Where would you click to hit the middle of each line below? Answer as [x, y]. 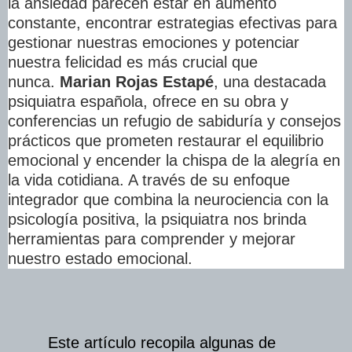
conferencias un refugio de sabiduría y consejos [174, 121]
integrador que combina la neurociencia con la [168, 200]
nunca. [31, 82]
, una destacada [270, 82]
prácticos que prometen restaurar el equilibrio [166, 141]
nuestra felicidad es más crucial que [133, 62]
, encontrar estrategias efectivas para [207, 23]
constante [42, 23]
